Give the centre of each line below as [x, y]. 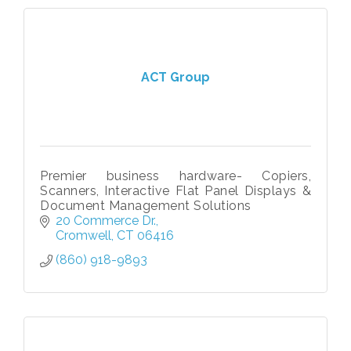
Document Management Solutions [146, 206]
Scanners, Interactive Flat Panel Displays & [175, 191]
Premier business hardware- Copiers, [175, 176]
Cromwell [83, 235]
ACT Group [175, 77]
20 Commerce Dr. [106, 221]
